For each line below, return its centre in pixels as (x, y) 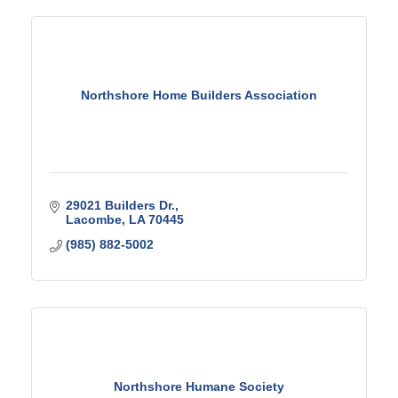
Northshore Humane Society (199, 386)
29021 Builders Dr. (120, 205)
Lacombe (93, 219)
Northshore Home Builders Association (199, 95)
